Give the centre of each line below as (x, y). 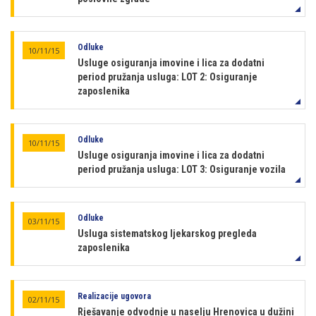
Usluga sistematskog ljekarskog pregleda (167, 233)
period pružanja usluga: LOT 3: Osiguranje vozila (182, 169)
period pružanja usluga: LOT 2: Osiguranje (168, 77)
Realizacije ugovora (114, 296)
